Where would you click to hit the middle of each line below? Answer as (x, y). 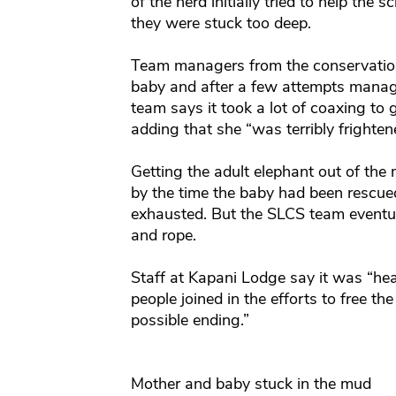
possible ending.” (190, 320)
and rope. (163, 236)
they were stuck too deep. (221, 23)
